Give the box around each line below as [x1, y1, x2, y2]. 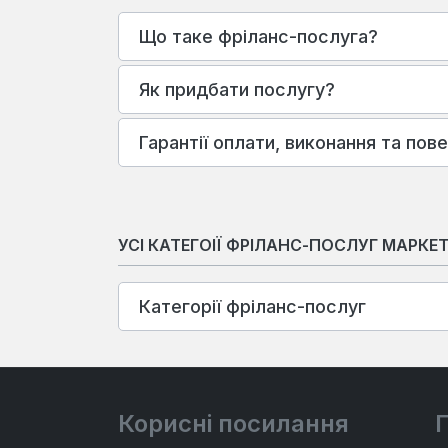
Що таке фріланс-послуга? [139, 25, 378, 47]
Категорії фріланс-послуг [139, 296, 366, 318]
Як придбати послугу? [139, 78, 335, 100]
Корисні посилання [118, 409, 349, 439]
